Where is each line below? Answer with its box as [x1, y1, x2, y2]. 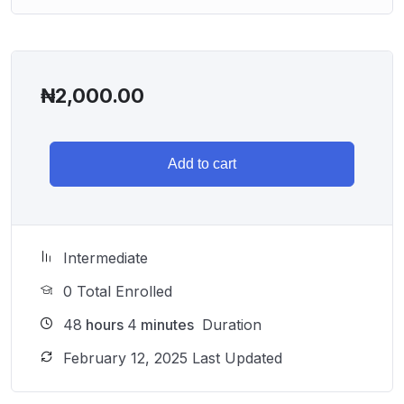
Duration [197, 316, 262, 335]
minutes [137, 316, 194, 335]
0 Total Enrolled [63, 282, 172, 301]
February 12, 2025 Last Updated [63, 349, 282, 368]
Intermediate [63, 249, 148, 268]
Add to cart [168, 156, 236, 172]
